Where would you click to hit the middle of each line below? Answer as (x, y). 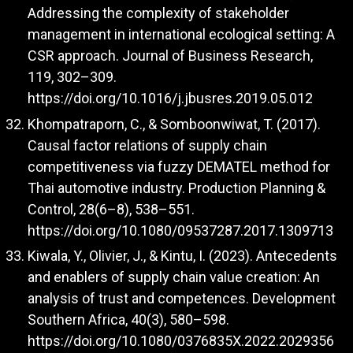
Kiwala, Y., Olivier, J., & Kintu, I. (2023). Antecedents (182, 256)
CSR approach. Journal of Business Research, (170, 56)
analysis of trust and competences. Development (182, 299)
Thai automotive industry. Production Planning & (176, 188)
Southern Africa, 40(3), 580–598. (128, 320)
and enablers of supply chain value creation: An (174, 277)
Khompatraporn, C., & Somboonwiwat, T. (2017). (174, 124)
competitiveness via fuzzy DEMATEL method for (179, 166)
